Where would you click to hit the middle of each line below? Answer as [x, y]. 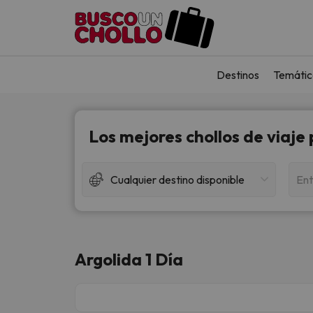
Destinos [238, 74]
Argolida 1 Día [129, 259]
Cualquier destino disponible [177, 179]
